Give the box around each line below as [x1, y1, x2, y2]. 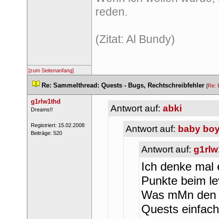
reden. [95, 5, 128, 18]
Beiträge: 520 [30, 130, 62, 136]
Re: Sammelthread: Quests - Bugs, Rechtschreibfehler [42, 82, 204, 89]
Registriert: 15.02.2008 [30, 122, 85, 128]
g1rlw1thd [30, 98, 61, 105]
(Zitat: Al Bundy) [95, 33, 175, 45]
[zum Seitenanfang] [28, 67, 74, 73]
